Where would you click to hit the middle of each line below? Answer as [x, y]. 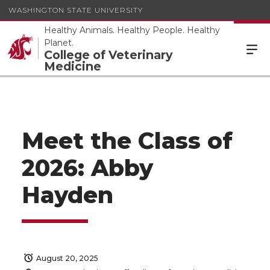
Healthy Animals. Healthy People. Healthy [132, 30]
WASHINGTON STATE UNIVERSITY [76, 10]
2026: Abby [87, 168]
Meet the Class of [127, 141]
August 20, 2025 [67, 258]
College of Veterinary [108, 55]
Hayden [67, 195]
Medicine [73, 66]
